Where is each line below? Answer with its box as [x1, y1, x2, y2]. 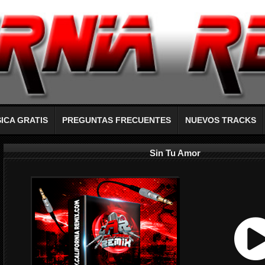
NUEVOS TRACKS [185, 115, 256, 125]
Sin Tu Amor [149, 147, 201, 158]
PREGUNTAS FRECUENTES [62, 115, 171, 125]
